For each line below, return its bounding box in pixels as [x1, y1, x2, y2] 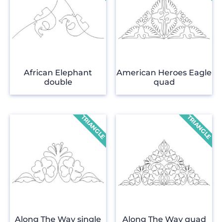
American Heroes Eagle [116, 68, 212, 78]
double [44, 77, 72, 87]
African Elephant [24, 68, 92, 78]
